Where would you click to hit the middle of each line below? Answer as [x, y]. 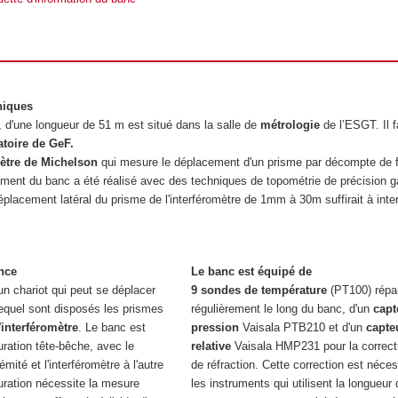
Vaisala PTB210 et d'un [302, 327]
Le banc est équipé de [251, 271]
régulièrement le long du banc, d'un [282, 308]
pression [215, 327]
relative [211, 346]
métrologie [291, 124]
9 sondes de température [259, 290]
